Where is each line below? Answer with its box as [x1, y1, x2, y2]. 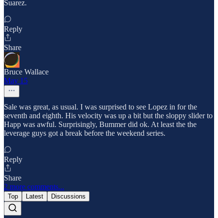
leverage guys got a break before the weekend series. [4, 129, 165, 138]
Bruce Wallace [4, 68, 49, 76]
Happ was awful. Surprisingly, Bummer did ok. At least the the [4, 120, 197, 129]
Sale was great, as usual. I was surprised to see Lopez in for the [4, 103, 197, 111]
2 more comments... [4, 182, 64, 191]
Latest [26, 193, 43, 200]
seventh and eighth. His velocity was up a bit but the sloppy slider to [4, 111, 213, 120]
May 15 [4, 76, 28, 85]
